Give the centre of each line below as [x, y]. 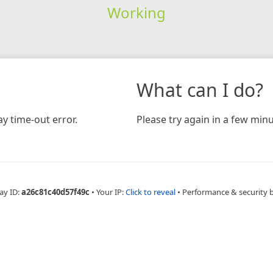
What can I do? [200, 90]
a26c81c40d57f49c [55, 192]
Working [136, 12]
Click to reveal [151, 192]
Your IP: [111, 192]
